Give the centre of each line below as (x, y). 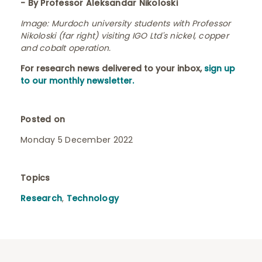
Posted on (43, 119)
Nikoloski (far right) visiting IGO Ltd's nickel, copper (125, 36)
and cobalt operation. (66, 48)
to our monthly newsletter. (77, 81)
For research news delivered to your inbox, (112, 68)
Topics (35, 178)
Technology (92, 198)
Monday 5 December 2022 (77, 140)
